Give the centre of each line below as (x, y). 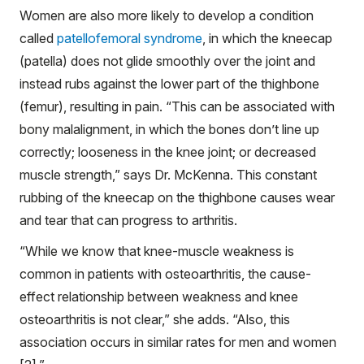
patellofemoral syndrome (130, 38)
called (38, 38)
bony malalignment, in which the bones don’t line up (169, 129)
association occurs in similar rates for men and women (178, 342)
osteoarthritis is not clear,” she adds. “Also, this (155, 319)
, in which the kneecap (267, 38)
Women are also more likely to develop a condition (167, 15)
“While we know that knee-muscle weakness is (157, 251)
